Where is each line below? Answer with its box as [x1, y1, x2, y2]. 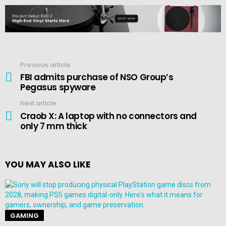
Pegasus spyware [20, 81, 96, 94]
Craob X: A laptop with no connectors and [20, 109, 197, 122]
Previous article [20, 60, 71, 70]
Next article [20, 98, 56, 108]
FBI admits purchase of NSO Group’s [20, 71, 174, 84]
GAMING [10, 210, 39, 220]
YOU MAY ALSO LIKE [5, 158, 90, 171]
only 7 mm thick [20, 120, 87, 132]
